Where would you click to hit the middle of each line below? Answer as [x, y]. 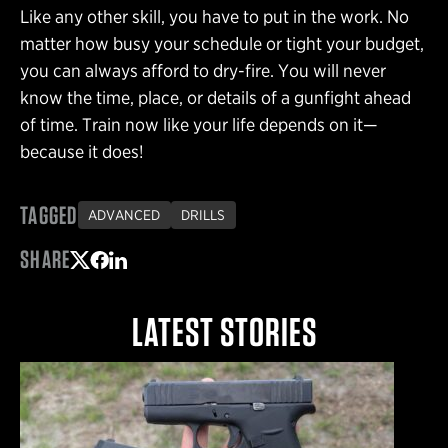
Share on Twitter [133, 281]
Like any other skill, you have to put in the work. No [214, 17]
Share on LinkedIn [176, 281]
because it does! [82, 152]
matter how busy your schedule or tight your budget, [222, 44]
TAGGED [49, 214]
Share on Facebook [163, 281]
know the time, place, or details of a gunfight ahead [215, 98]
